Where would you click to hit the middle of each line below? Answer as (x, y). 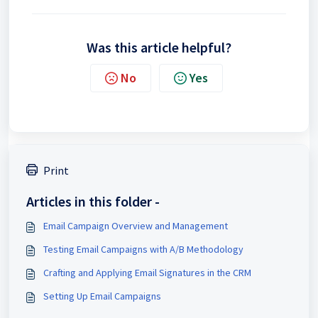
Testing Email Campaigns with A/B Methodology (143, 249)
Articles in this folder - (93, 201)
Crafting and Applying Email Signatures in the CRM (147, 272)
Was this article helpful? (159, 47)
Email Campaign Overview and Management (136, 225)
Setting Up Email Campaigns (102, 296)
